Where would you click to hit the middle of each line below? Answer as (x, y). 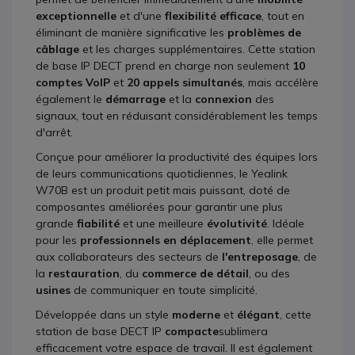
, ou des (269, 273)
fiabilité (98, 223)
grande (56, 223)
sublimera (243, 331)
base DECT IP (128, 331)
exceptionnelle (76, 16)
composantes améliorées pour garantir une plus (159, 207)
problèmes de (264, 32)
